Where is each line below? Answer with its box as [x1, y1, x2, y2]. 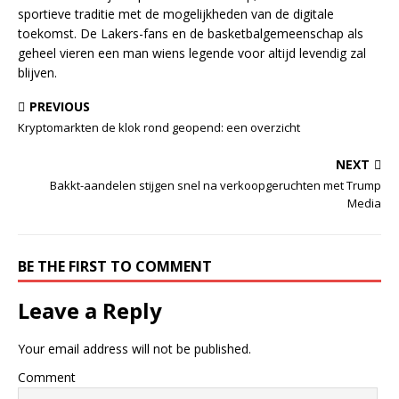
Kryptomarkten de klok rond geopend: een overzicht [18, 119, 300, 135]
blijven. [18, 64, 57, 81]
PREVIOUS [29, 98, 90, 115]
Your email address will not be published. [18, 340, 251, 357]
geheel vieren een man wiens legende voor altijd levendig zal [18, 45, 366, 61]
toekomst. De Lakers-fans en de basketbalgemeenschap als [18, 25, 363, 42]
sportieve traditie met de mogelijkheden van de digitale [18, 5, 334, 22]
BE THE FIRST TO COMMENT [18, 256, 212, 276]
